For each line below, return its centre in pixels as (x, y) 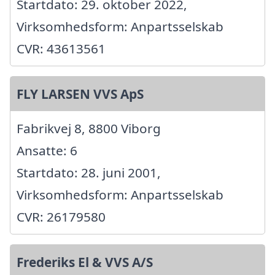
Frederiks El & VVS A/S (85, 262)
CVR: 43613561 (61, 48)
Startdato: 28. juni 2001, (89, 172)
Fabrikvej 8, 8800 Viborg (89, 128)
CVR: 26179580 (61, 216)
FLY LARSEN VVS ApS (80, 94)
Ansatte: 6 (47, 150)
